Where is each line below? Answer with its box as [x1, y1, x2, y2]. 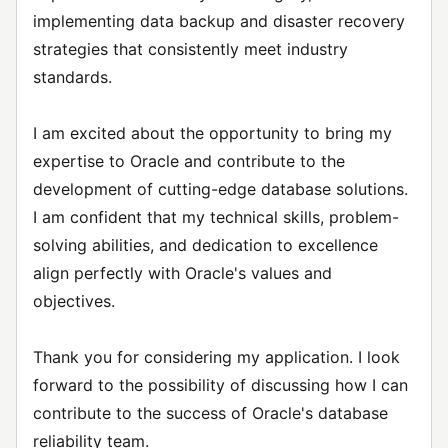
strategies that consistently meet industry [33, 39, 348, 59]
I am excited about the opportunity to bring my [33, 123, 392, 143]
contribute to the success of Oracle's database [33, 403, 388, 423]
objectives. [33, 291, 115, 311]
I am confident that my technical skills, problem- [33, 207, 399, 227]
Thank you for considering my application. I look [33, 347, 400, 367]
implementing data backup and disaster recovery [33, 11, 405, 31]
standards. [33, 67, 112, 87]
